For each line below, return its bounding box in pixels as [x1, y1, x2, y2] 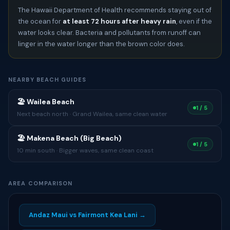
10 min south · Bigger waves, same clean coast [17, 146, 154, 155]
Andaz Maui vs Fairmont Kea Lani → [29, 210, 146, 219]
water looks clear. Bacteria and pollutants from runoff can [18, 28, 201, 37]
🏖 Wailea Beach [17, 97, 74, 106]
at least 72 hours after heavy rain [63, 17, 176, 26]
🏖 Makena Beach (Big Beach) [17, 133, 122, 143]
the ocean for [18, 17, 63, 26]
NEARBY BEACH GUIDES [8, 76, 86, 83]
